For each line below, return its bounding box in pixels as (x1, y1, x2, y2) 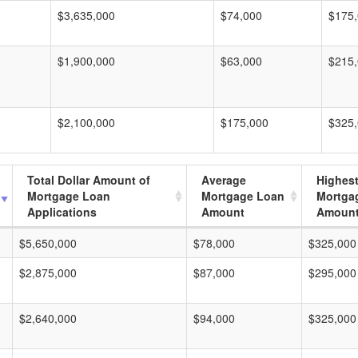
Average (201, 172, 246, 188)
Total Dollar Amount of (27, 172, 150, 188)
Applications (27, 204, 97, 220)
